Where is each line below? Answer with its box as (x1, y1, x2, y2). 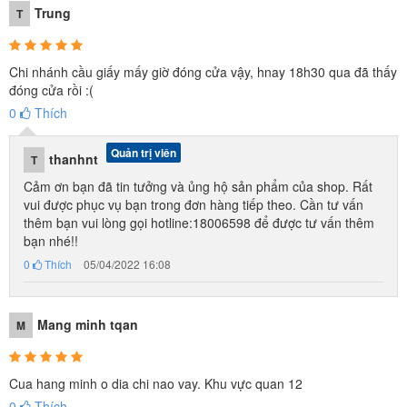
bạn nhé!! (24, 232, 78, 250)
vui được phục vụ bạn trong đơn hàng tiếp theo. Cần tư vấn (24, 195, 363, 213)
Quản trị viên (111, 144, 176, 161)
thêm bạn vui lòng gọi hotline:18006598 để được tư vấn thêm (24, 213, 374, 232)
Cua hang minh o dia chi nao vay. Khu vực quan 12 (9, 374, 303, 392)
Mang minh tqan (37, 315, 138, 333)
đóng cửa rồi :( (9, 81, 94, 99)
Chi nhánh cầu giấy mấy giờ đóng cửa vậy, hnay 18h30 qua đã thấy (9, 63, 397, 81)
